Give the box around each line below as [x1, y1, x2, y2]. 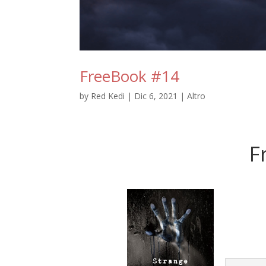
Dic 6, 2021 [134, 90, 178, 102]
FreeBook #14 [80, 65, 180, 87]
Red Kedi [91, 90, 125, 102]
